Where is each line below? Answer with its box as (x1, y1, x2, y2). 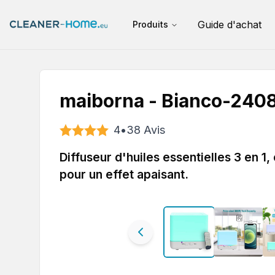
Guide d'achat (198, 18, 261, 31)
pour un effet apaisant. (60, 167, 188, 182)
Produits (133, 19, 168, 29)
